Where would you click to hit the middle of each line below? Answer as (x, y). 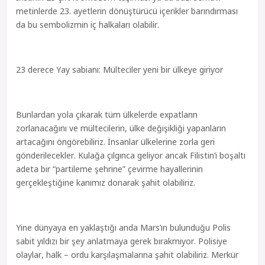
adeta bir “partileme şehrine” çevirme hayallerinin (109, 169)
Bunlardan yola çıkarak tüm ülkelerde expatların (107, 114)
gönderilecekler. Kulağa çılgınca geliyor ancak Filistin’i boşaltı (131, 155)
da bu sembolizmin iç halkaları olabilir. (88, 25)
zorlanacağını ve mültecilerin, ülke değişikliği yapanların (121, 128)
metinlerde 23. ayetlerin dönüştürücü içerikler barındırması (127, 11)
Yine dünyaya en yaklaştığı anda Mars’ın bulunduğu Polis (123, 227)
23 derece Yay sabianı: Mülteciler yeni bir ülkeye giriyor (119, 70)
